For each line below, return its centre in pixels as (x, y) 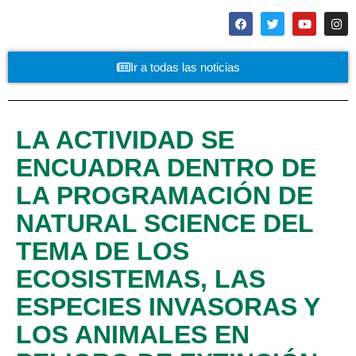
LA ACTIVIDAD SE (125, 140)
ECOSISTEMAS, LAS (141, 279)
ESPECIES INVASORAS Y (168, 307)
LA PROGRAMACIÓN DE (164, 195)
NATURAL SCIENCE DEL (164, 223)
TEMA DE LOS (103, 251)
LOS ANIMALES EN (133, 335)
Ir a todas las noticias (185, 67)
